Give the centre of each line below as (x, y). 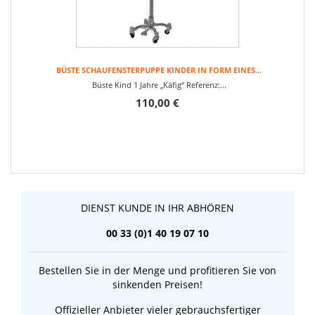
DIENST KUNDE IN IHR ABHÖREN (157, 208)
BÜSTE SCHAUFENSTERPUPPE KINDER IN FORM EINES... (159, 70)
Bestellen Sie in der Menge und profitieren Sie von (157, 270)
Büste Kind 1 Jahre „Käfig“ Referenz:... (159, 85)
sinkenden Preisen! (157, 284)
